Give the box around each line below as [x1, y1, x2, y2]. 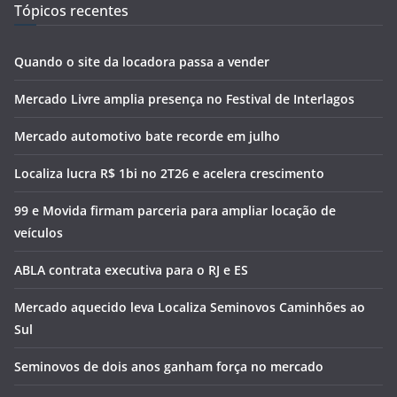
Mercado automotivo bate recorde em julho [14, 127, 280, 144]
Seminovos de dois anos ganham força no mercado [14, 357, 323, 375]
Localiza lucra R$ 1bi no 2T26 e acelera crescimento [14, 164, 324, 182]
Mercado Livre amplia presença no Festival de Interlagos [14, 90, 354, 107]
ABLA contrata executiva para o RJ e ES [14, 261, 248, 278]
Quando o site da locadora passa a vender [14, 52, 269, 70]
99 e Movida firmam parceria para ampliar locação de [14, 201, 336, 219]
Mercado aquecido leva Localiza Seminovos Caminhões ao [14, 298, 365, 315]
